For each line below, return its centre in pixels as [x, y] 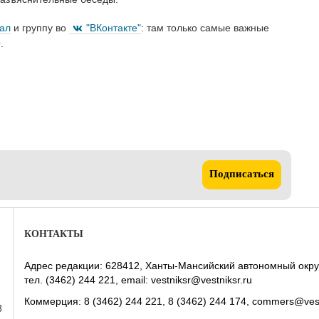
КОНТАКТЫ [54, 235]
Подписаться [242, 175]
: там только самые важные [205, 27]
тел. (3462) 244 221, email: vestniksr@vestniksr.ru [138, 280]
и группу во [40, 27]
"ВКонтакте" [114, 27]
